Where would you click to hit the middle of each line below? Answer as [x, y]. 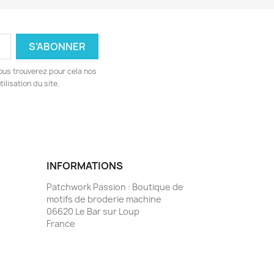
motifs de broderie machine [104, 199]
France [61, 223]
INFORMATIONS [85, 165]
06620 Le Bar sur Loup [93, 211]
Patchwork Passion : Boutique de [115, 187]
